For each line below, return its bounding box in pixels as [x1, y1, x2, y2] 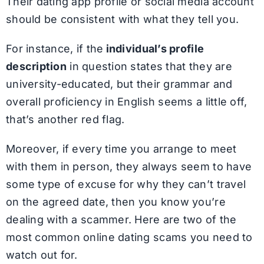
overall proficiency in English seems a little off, [5, 95, 247, 108]
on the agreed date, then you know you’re [5, 195, 226, 208]
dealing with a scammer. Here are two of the [5, 213, 237, 226]
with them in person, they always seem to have [5, 160, 252, 173]
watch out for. [5, 248, 78, 261]
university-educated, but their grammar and [5, 77, 233, 90]
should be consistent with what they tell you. [5, 12, 239, 25]
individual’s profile [103, 42, 204, 55]
